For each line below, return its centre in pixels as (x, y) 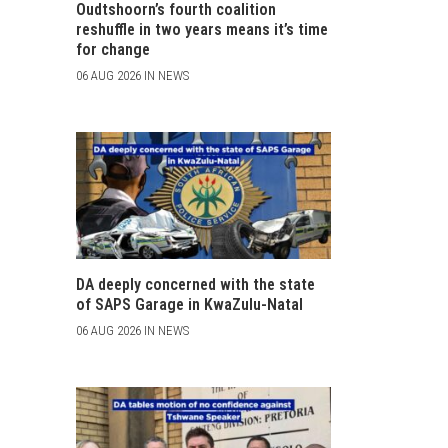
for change (113, 49)
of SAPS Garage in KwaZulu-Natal (189, 304)
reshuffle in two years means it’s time (202, 29)
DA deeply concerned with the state (195, 284)
